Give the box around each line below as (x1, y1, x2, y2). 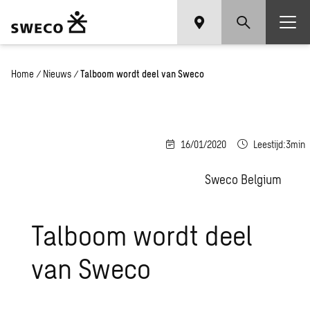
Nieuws (43, 68, 71, 80)
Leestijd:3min (253, 138, 305, 150)
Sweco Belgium (205, 172, 282, 187)
